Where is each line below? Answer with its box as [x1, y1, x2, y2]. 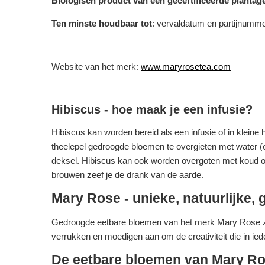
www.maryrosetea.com [141, 62, 231, 72]
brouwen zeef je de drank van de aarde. [51, 170, 203, 180]
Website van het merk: [51, 62, 141, 72]
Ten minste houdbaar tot [51, 18, 152, 28]
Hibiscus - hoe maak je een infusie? [51, 103, 253, 116]
